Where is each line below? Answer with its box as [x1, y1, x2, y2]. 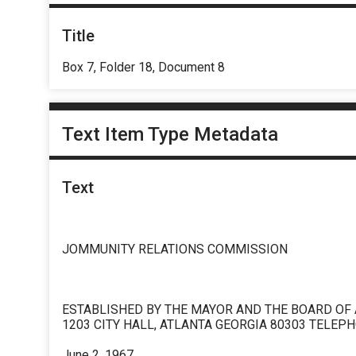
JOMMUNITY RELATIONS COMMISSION [62, 242, 288, 257]
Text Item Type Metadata [62, 123, 278, 146]
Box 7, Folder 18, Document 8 [62, 59, 225, 75]
